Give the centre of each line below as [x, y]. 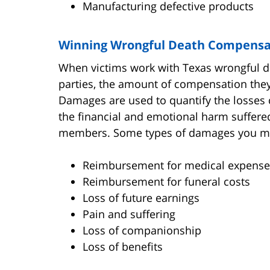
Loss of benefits [123, 246]
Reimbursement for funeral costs [166, 181]
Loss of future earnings [141, 197]
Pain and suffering [129, 214]
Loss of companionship [142, 230]
